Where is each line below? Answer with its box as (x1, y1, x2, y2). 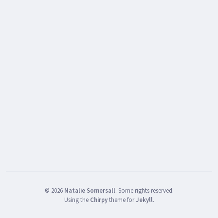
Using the (64, 195, 90, 203)
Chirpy (90, 195, 108, 203)
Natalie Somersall (64, 186, 115, 194)
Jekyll (135, 195, 153, 203)
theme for (107, 195, 136, 203)
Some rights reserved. (118, 186, 174, 194)
